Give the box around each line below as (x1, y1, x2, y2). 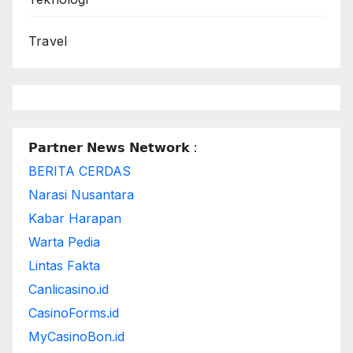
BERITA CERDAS (28, 163, 131, 180)
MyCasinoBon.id (28, 329, 124, 345)
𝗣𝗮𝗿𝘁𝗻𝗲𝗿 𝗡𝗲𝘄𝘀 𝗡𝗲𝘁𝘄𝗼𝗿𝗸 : (28, 139, 197, 156)
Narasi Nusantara (28, 187, 134, 203)
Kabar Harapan (28, 210, 121, 227)
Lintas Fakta (28, 258, 100, 274)
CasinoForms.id (28, 305, 119, 321)
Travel (28, 32, 68, 49)
